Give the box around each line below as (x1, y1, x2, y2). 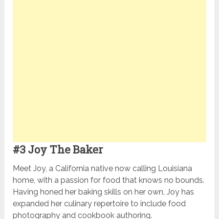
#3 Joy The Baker (13, 142, 104, 157)
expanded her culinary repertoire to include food (13, 199, 186, 209)
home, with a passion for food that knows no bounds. (13, 175, 205, 185)
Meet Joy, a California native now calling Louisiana (13, 164, 193, 174)
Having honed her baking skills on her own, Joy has (13, 187, 195, 197)
